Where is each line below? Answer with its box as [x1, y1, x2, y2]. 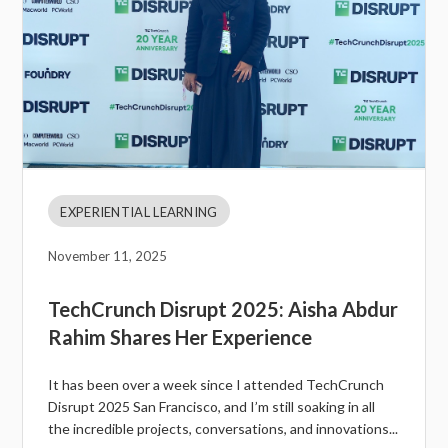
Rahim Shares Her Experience [48, 325, 313, 350]
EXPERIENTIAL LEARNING [60, 204, 218, 221]
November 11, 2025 [48, 248, 168, 265]
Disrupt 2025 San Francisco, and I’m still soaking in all [48, 398, 376, 416]
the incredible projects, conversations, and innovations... [48, 420, 399, 438]
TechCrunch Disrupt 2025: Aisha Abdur [48, 297, 399, 322]
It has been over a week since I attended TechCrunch [48, 376, 385, 394]
